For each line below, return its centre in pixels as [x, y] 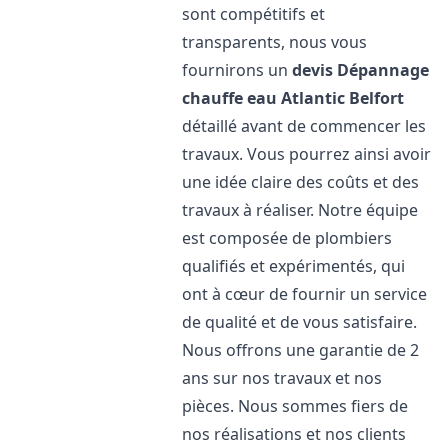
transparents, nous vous [275, 42]
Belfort [377, 98]
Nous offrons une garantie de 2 [301, 350]
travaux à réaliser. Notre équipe [300, 210]
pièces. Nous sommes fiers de [295, 406]
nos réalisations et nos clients [294, 434]
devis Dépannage [361, 70]
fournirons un [237, 70]
